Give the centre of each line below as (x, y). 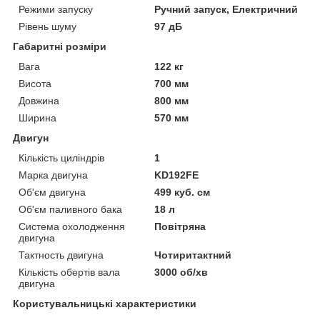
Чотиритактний (193, 255)
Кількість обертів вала (69, 272)
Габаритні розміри (60, 46)
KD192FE (177, 175)
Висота (35, 83)
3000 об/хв (181, 272)
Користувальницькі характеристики (105, 303)
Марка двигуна (53, 175)
